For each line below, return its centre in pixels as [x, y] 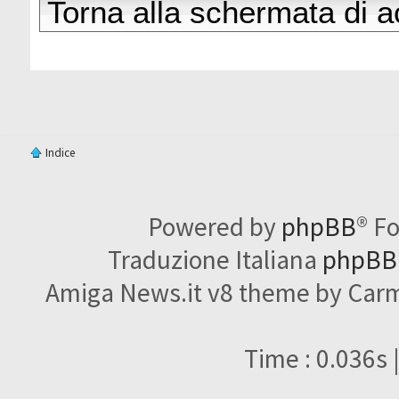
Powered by [215, 226]
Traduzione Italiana [215, 259]
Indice [61, 152]
